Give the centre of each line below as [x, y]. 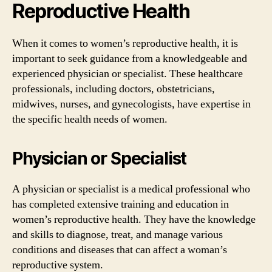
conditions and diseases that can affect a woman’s [120, 250]
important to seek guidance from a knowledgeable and [130, 59]
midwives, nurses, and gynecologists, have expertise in [131, 104]
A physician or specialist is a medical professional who [131, 189]
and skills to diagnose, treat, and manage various [117, 235]
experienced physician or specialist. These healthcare [127, 74]
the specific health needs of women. [90, 119]
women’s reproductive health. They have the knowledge [134, 219]
